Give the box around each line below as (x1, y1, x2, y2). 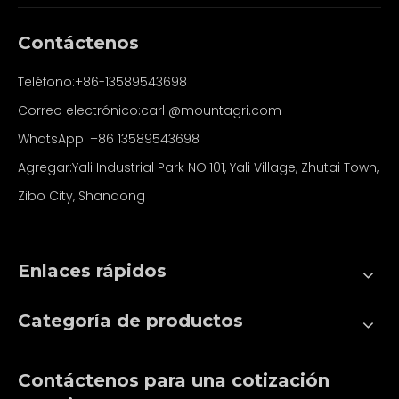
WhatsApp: (18, 130, 90, 148)
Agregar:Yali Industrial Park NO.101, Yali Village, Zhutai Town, (18, 159, 379, 176)
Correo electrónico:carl (18, 102, 168, 119)
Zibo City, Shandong (18, 187, 145, 205)
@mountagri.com (168, 102, 281, 119)
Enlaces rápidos (18, 260, 167, 281)
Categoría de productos (18, 310, 243, 331)
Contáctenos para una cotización (18, 370, 330, 391)
